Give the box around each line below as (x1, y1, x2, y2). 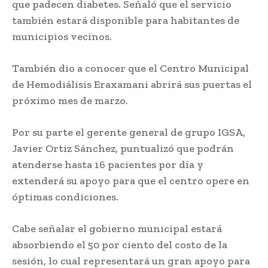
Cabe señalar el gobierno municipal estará (12, 221, 222, 235)
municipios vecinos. (12, 29, 112, 43)
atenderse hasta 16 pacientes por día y (12, 157, 203, 171)
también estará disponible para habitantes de (12, 13, 239, 27)
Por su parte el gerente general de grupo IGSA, (12, 125, 245, 139)
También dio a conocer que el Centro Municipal (12, 61, 249, 75)
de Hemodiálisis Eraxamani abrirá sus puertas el (12, 77, 252, 91)
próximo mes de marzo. (12, 93, 128, 107)
